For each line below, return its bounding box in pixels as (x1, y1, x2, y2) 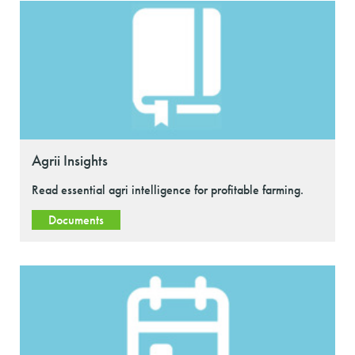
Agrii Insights (32, 151, 108, 170)
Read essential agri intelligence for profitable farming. (32, 181, 303, 198)
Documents (48, 212, 104, 228)
